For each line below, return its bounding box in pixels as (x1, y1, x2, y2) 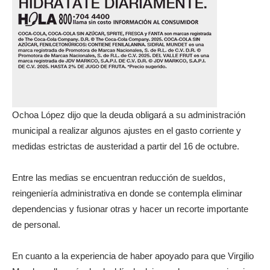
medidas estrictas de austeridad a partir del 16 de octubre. (12, 141, 239, 151)
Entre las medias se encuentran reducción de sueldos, (12, 172, 225, 183)
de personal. (12, 219, 60, 230)
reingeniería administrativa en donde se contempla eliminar (12, 188, 242, 198)
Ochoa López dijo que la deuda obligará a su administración (12, 110, 245, 120)
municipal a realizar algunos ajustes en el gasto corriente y (12, 125, 241, 136)
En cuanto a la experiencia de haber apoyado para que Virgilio (12, 251, 254, 261)
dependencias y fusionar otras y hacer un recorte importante (12, 204, 248, 214)
